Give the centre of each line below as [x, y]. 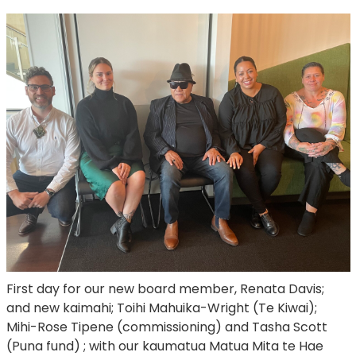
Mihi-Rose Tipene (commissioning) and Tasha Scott [166, 327]
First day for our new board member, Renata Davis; [165, 288]
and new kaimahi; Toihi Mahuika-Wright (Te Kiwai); [161, 308]
